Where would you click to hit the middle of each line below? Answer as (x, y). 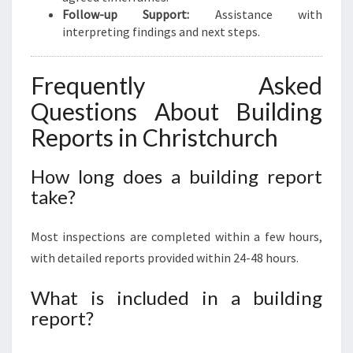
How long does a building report (176, 176)
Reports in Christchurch (154, 137)
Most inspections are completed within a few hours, (176, 236)
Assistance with (256, 14)
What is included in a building (176, 297)
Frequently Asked (176, 85)
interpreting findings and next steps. (161, 32)
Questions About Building (176, 111)
